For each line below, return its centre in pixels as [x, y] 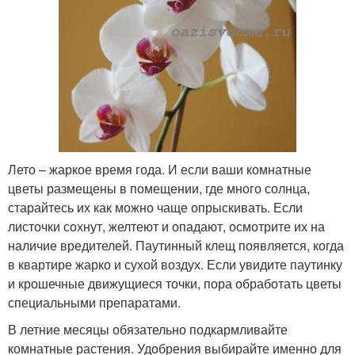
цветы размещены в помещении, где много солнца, [159, 188]
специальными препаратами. [94, 302]
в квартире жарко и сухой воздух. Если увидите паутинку [175, 264]
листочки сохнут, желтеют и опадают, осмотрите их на [166, 226]
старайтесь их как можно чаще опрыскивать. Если [155, 207]
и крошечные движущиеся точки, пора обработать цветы [175, 283]
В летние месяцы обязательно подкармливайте [148, 329]
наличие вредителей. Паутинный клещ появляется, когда [176, 245]
